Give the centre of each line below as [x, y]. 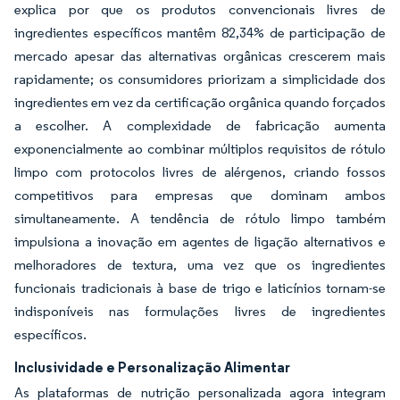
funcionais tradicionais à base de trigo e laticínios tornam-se [200, 288]
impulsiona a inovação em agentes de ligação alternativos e [200, 242]
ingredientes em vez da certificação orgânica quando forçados [200, 102]
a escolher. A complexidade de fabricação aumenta [200, 125]
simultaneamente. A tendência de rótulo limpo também [200, 218]
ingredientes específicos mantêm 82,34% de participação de [200, 33]
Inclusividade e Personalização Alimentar [152, 367]
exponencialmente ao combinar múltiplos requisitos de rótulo [200, 149]
